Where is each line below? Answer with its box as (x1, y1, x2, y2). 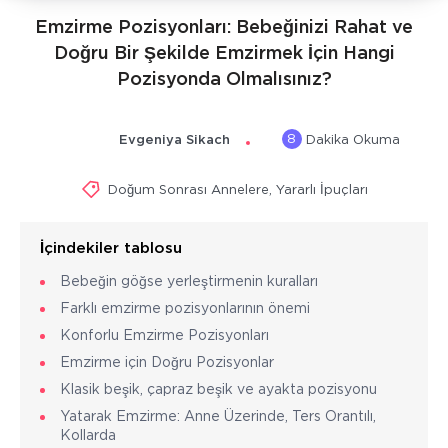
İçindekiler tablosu (40, 241, 182, 255)
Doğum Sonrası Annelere (107, 184, 269, 196)
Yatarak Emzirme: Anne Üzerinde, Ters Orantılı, (60, 410, 376, 423)
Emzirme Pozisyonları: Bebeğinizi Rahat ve (35, 19, 413, 36)
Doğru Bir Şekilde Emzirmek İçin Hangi (53, 45, 395, 62)
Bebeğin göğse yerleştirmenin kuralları (60, 275, 318, 288)
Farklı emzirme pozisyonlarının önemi (60, 302, 310, 315)
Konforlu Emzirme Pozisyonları (60, 329, 269, 342)
